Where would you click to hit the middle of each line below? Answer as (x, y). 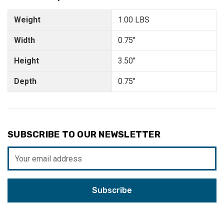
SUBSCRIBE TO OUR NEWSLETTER (84, 135)
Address (23, 164)
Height (26, 61)
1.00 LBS (134, 20)
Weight (27, 20)
